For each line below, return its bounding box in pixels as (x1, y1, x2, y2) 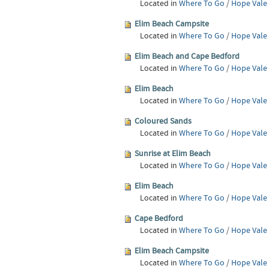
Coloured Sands (134, 116, 192, 127)
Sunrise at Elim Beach (134, 148, 211, 159)
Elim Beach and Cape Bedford (134, 51, 240, 62)
